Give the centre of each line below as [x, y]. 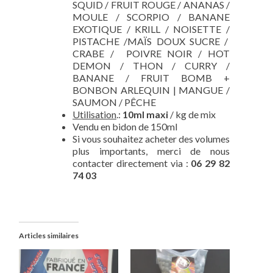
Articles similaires [49, 236]
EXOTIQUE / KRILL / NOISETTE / [151, 29]
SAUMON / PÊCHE [114, 102]
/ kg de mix [192, 115]
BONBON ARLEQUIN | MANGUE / [151, 90]
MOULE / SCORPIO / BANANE [151, 17]
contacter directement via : [132, 163]
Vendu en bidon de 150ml [125, 127]
